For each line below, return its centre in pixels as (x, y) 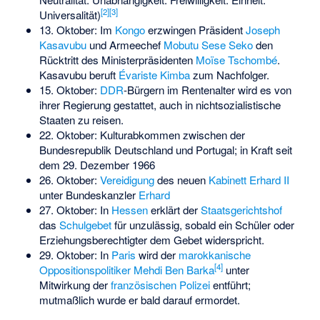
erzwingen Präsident (195, 29)
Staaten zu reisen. (81, 119)
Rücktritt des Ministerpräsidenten (117, 59)
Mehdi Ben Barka (174, 269)
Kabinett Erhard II (249, 179)
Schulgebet (85, 224)
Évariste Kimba (154, 74)
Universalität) (70, 14)
